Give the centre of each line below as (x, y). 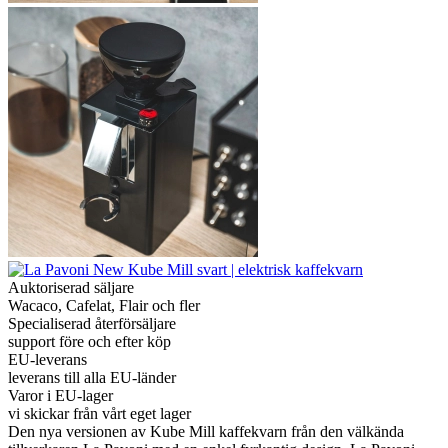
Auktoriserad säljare (71, 287)
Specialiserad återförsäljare (92, 323)
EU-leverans (47, 359)
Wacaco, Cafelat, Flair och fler (104, 305)
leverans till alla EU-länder (92, 377)
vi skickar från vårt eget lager (99, 413)
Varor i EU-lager (60, 395)
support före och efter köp (89, 341)
